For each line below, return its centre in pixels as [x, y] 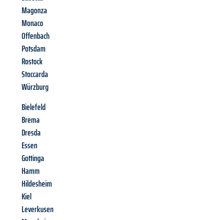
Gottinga [33, 158]
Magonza [34, 11]
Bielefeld [34, 107]
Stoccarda [35, 74]
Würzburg [35, 87]
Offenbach [36, 36]
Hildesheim [37, 184]
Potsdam [34, 49]
